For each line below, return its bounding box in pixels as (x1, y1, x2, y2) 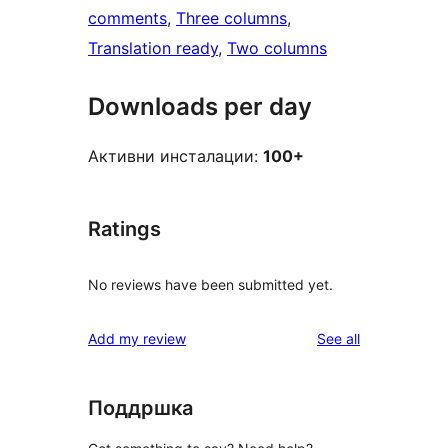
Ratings (88, 217, 161, 242)
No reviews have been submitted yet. (88, 275, 333, 293)
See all (317, 329, 360, 347)
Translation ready (88, 38, 218, 59)
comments (88, 8, 167, 29)
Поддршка (88, 395, 193, 420)
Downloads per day (88, 92, 312, 122)
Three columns (176, 8, 287, 29)
